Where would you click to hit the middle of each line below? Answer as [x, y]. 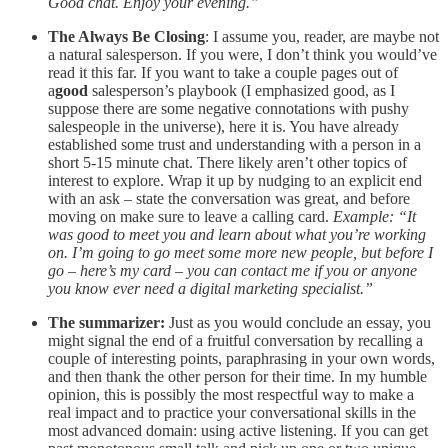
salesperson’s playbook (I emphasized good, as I [241, 90]
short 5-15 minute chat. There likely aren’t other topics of [227, 162]
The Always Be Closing [126, 36]
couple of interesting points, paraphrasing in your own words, [241, 358]
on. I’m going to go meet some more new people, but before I [240, 252]
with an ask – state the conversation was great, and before [229, 198]
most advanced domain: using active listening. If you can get [238, 430]
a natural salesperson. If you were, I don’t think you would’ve [242, 54]
